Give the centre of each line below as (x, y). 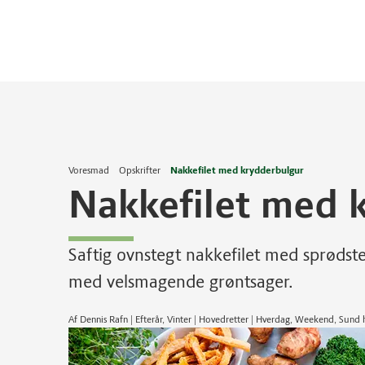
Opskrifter (140, 170)
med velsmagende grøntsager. (181, 281)
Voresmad (89, 170)
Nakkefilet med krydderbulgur (237, 170)
